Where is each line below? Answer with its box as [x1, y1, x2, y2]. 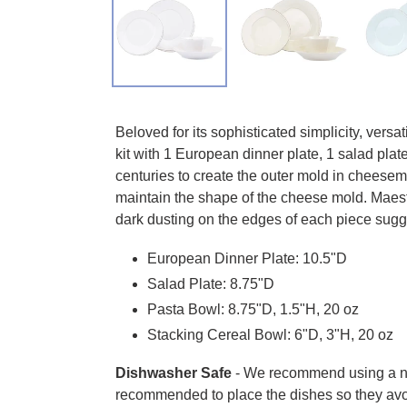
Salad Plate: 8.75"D [147, 276, 274, 293]
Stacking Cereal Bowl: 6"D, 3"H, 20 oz [147, 327, 393, 343]
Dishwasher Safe [115, 364, 232, 381]
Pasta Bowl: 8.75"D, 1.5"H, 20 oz [147, 302, 359, 318]
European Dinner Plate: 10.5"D [147, 251, 347, 267]
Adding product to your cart [114, 96, 287, 112]
